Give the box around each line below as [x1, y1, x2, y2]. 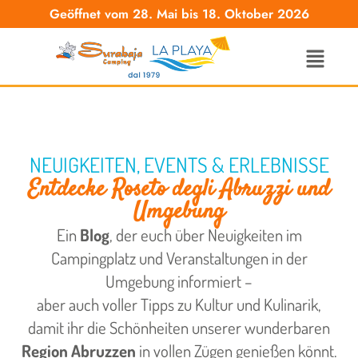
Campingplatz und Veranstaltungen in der [50, 248, 308, 269]
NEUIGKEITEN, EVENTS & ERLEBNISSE [29, 152, 329, 178]
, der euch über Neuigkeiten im [109, 225, 302, 246]
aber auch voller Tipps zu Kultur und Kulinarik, [37, 294, 321, 316]
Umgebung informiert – [105, 271, 253, 292]
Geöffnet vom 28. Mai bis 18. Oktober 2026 [49, 4, 309, 23]
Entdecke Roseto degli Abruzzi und [28, 173, 330, 207]
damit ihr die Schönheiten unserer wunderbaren [28, 317, 330, 339]
